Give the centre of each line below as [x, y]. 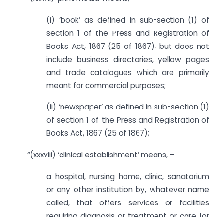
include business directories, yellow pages [128, 59]
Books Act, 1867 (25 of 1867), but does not [128, 46]
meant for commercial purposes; [106, 85]
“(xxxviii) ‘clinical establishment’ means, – [101, 155]
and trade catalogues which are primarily [128, 72]
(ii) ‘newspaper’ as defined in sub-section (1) [128, 107]
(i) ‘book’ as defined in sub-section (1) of [128, 20]
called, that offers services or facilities [128, 202]
